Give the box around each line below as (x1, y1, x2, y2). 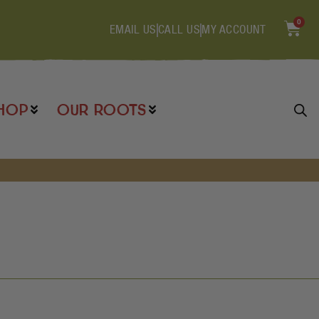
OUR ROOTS (56, 100, 146, 120)
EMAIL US (109, 25, 157, 36)
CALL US (157, 25, 200, 36)
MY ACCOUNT (202, 25, 266, 36)
